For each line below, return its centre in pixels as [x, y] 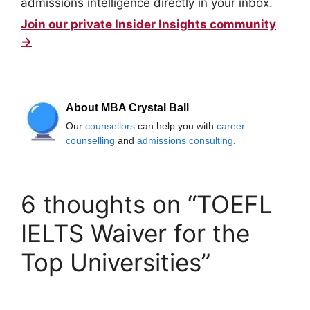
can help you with [176, 126]
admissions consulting [185, 140]
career [231, 126]
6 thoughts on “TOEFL [147, 204]
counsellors [110, 126]
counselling [90, 140]
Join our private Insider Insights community [148, 24]
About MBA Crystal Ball [127, 107]
